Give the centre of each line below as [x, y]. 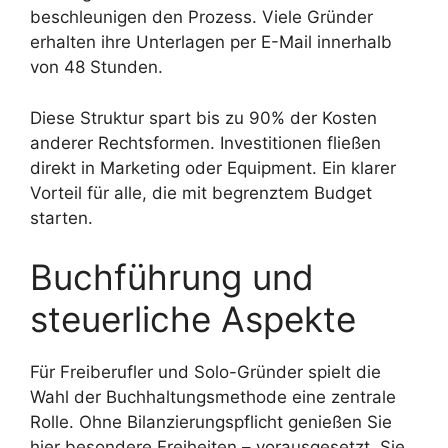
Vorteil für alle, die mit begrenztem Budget [201, 192]
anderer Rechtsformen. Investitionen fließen [205, 142]
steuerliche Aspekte [193, 319]
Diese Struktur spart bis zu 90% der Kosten [203, 117]
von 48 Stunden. [96, 67]
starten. [61, 217]
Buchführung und [172, 277]
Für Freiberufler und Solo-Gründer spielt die [205, 372]
